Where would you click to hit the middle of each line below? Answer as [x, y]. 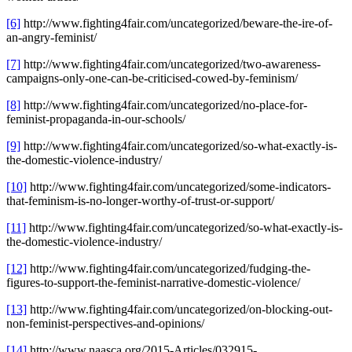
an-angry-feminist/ [51, 38]
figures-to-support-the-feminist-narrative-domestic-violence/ [153, 283]
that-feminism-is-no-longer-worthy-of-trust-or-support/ [140, 201]
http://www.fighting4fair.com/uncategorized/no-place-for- [164, 105]
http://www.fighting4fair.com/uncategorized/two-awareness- [170, 64]
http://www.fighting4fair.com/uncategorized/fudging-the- [169, 269]
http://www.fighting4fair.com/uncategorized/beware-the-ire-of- [176, 24]
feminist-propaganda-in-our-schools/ [96, 119]
